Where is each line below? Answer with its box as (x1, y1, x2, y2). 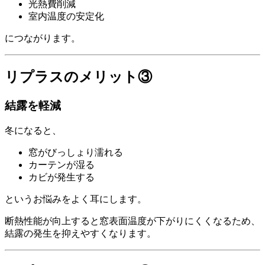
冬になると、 (5, 125, 62, 135)
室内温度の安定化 (28, 11, 104, 22)
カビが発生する (28, 172, 95, 182)
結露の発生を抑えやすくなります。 (5, 228, 156, 238)
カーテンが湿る (28, 159, 95, 170)
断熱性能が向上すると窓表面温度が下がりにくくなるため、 (5, 215, 260, 226)
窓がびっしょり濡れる (28, 147, 123, 157)
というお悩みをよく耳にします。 (5, 193, 147, 204)
